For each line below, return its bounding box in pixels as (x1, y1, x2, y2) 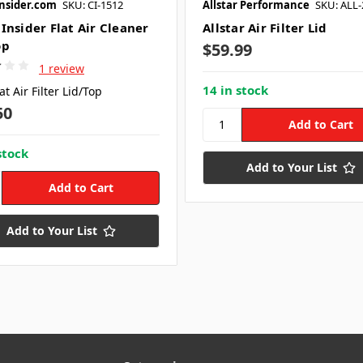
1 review (38, 60, 84, 76)
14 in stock (203, 81, 268, 98)
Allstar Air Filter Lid (203, 19, 327, 36)
